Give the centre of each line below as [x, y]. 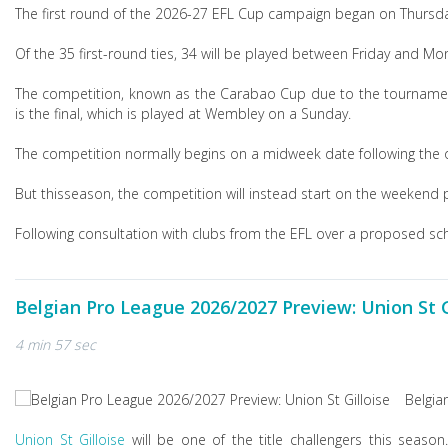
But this [39, 193]
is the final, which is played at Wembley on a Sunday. [183, 113]
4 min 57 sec [55, 344]
